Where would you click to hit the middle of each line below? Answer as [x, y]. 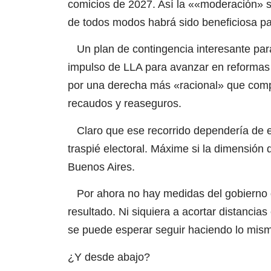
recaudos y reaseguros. [125, 104]
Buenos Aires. [101, 167]
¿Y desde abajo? [109, 257]
